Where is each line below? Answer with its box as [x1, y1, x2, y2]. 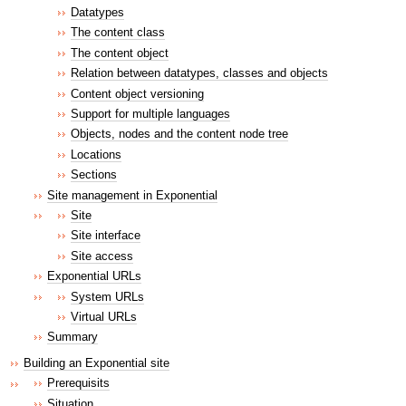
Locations [71, 147, 121, 161]
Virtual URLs [71, 309, 137, 324]
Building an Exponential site [24, 356, 169, 371]
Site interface [71, 228, 140, 243]
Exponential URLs [47, 269, 141, 284]
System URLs [71, 289, 144, 304]
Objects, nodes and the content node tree [71, 127, 288, 141]
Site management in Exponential [47, 188, 217, 202]
